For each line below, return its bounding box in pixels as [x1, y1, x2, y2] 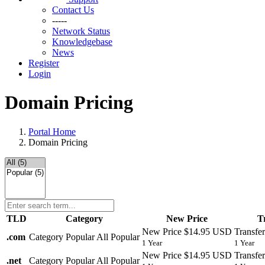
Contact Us [52, 5, 94, 15]
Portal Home [28, 126, 76, 137]
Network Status [52, 26, 110, 36]
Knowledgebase [52, 37, 112, 47]
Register [28, 58, 59, 68]
